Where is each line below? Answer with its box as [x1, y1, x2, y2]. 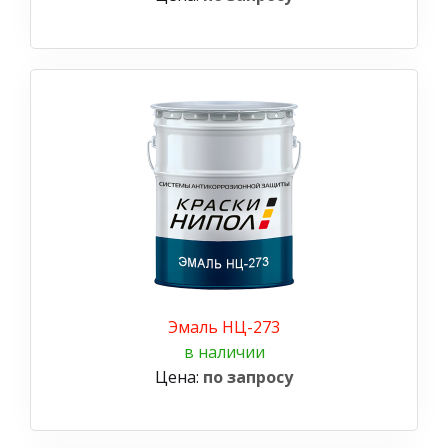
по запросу [203, 365, 293, 388]
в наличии [183, 340, 265, 363]
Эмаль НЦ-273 [168, 315, 280, 338]
